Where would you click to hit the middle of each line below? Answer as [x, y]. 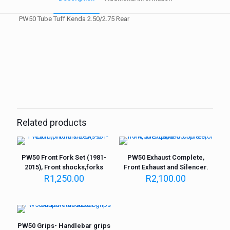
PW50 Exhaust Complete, [166, 157]
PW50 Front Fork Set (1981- [64, 157]
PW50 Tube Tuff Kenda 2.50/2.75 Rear [74, 19]
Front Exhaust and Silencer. [166, 167]
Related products [52, 122]
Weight [32, 66]
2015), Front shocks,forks [64, 167]
